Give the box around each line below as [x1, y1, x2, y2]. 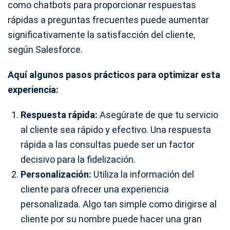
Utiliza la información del [91, 169, 194, 180]
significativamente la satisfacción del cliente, [8, 29, 195, 41]
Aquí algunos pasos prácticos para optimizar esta [8, 69, 220, 81]
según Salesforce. [8, 44, 83, 55]
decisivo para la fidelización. [21, 154, 136, 165]
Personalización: [21, 169, 91, 180]
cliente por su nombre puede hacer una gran [21, 214, 202, 225]
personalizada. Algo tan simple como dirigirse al [21, 199, 217, 210]
